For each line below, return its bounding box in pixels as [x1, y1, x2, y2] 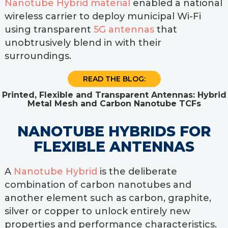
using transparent [4, 24, 94, 35]
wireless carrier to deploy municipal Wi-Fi [4, 11, 201, 22]
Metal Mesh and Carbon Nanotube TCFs [27, 98, 201, 108]
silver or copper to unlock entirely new [4, 206, 190, 217]
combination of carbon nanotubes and [4, 179, 191, 190]
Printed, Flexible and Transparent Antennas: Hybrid [2, 90, 226, 100]
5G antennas [93, 24, 154, 35]
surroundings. [4, 50, 71, 62]
